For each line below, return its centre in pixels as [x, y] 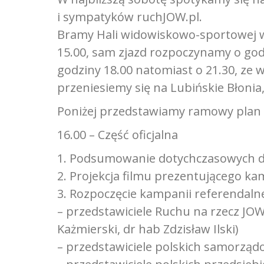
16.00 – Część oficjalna [118, 135]
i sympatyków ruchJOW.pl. [130, 17]
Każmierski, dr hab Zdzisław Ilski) [148, 229]
